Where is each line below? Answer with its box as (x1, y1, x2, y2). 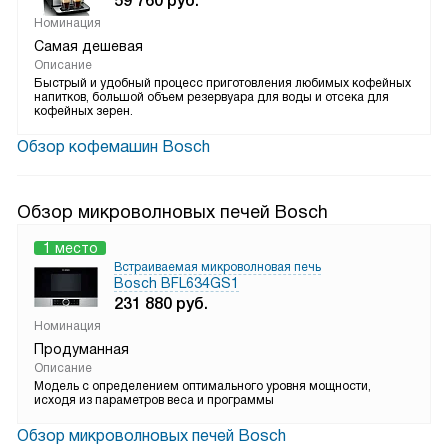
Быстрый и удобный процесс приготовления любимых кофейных (34, 76, 411, 90)
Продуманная (34, 341, 129, 357)
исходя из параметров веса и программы (34, 393, 274, 407)
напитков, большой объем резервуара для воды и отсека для (34, 90, 389, 104)
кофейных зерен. (34, 104, 133, 118)
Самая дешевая (34, 38, 143, 54)
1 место (42, 240, 98, 256)
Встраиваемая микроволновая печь (114, 260, 321, 274)
